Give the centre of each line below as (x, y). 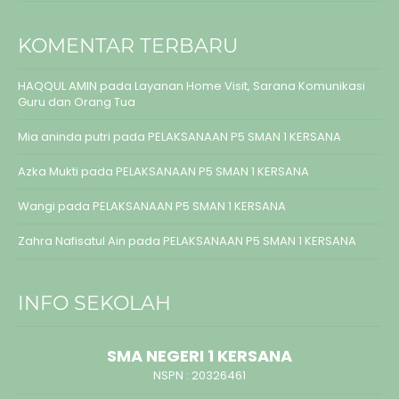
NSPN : (172, 375)
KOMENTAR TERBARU (128, 45)
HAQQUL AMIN (57, 85)
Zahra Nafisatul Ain (72, 240)
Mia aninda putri (64, 136)
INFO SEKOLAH (94, 303)
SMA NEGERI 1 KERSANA (199, 355)
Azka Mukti (48, 171)
